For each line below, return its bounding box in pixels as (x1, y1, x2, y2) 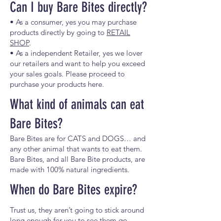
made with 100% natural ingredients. (10, 165, 129, 174)
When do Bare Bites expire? (10, 182, 137, 198)
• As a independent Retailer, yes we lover (10, 48, 143, 58)
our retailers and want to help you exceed (10, 59, 145, 68)
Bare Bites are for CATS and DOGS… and (10, 134, 146, 143)
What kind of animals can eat (10, 96, 144, 112)
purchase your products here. (10, 79, 104, 89)
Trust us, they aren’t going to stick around (10, 205, 144, 215)
